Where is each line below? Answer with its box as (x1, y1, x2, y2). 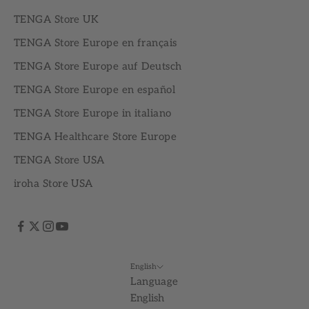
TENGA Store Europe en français (14, 37, 177, 50)
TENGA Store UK (14, 13, 99, 26)
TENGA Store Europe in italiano (14, 107, 172, 120)
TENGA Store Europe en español (14, 83, 176, 97)
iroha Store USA (14, 177, 93, 190)
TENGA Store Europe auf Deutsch (14, 60, 182, 73)
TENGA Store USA (14, 154, 105, 167)
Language (130, 275, 179, 288)
